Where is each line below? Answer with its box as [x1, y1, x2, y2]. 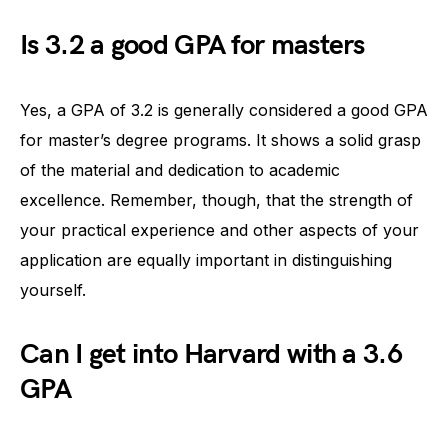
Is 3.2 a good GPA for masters [20, 28, 365, 62]
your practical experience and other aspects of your [20, 219, 419, 240]
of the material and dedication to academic [20, 159, 340, 180]
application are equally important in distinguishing [20, 249, 392, 270]
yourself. [20, 279, 86, 300]
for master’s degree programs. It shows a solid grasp [20, 129, 421, 150]
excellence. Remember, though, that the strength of [20, 189, 413, 210]
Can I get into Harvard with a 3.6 [20, 337, 402, 371]
